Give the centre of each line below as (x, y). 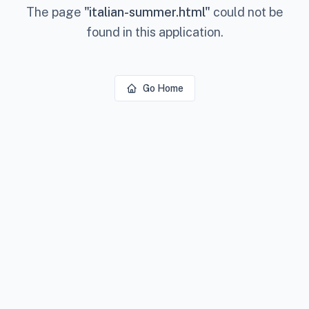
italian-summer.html (147, 12)
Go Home (163, 88)
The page (55, 12)
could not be (247, 12)
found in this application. (154, 32)
